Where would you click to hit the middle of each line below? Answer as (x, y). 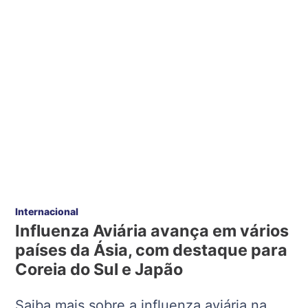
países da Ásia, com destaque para (152, 250)
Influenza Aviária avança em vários (152, 231)
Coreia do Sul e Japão (99, 269)
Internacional (47, 212)
